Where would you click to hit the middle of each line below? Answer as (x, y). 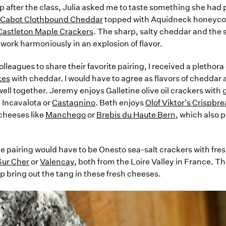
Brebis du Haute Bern (136, 115)
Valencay (57, 162)
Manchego (66, 115)
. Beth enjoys (120, 103)
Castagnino (74, 103)
